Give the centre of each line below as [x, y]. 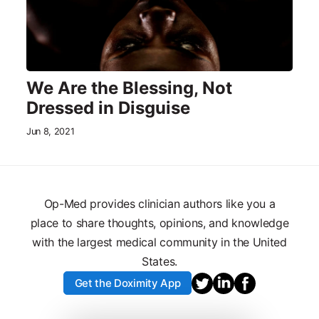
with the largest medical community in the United [159, 242]
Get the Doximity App [127, 283]
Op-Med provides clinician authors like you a [159, 203]
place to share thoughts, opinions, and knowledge [159, 223]
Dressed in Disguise [108, 108]
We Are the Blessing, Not [129, 88]
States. [159, 261]
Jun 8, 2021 [51, 131]
